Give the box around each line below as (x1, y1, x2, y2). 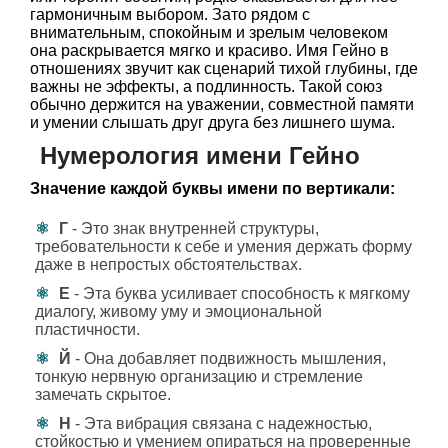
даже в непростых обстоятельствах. (35, 256, 302, 273)
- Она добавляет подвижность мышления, (71, 350, 386, 367)
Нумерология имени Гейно (40, 142, 360, 169)
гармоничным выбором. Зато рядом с (30, 6, 310, 23)
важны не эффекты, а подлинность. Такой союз (30, 78, 382, 95)
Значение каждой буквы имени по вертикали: (30, 180, 395, 197)
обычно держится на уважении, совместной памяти (30, 96, 414, 113)
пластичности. (35, 321, 140, 338)
